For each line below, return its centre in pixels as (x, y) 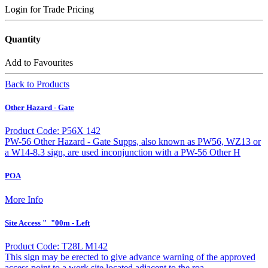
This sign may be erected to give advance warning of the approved (130, 257)
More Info (24, 199)
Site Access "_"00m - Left (47, 223)
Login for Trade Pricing (49, 10)
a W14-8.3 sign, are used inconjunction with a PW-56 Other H (123, 153)
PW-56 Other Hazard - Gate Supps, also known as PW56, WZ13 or (133, 142)
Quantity (23, 39)
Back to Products (37, 84)
